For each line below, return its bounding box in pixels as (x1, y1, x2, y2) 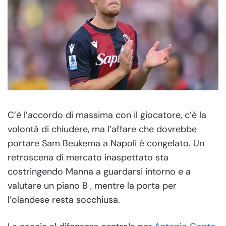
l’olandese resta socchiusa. (8, 193, 120, 206)
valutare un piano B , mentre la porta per (8, 179, 177, 192)
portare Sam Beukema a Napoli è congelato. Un (8, 137, 204, 149)
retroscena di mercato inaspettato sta (8, 151, 168, 163)
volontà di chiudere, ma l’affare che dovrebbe (8, 123, 197, 135)
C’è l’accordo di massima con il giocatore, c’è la (8, 108, 206, 121)
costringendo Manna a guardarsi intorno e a (8, 165, 191, 178)
